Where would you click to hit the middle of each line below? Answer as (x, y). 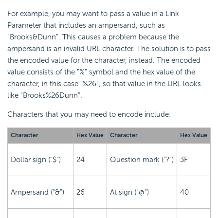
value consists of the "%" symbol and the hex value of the (101, 72)
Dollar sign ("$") (36, 160)
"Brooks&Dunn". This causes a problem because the (93, 37)
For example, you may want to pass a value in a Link (93, 14)
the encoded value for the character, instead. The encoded (104, 61)
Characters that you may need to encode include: (89, 115)
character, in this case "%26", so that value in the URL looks (104, 84)
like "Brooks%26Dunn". (45, 96)
